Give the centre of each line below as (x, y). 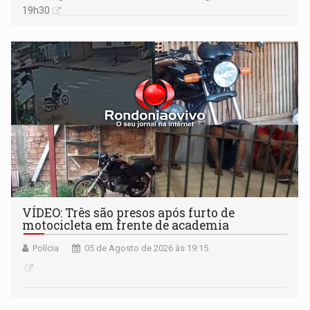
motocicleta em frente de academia (126, 225)
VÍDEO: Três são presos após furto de (129, 212)
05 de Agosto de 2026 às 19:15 (147, 248)
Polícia (46, 248)
